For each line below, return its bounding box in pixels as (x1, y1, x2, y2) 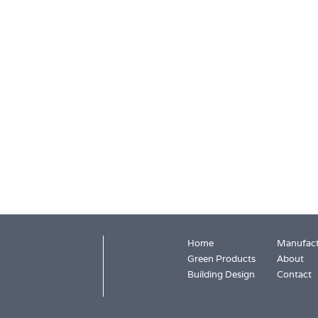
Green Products (187, 253, 256, 265)
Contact (276, 268, 312, 280)
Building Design (187, 268, 255, 280)
